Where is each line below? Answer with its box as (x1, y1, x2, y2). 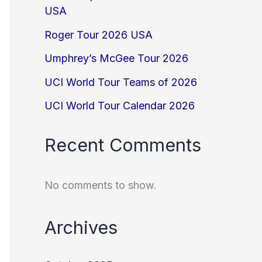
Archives (44, 216, 118, 238)
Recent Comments (44, 133, 201, 156)
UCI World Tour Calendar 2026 (44, 99, 195, 112)
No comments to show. (44, 179, 157, 191)
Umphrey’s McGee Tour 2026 (44, 52, 188, 65)
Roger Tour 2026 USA (44, 28, 153, 41)
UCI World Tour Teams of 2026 (44, 75, 197, 88)
